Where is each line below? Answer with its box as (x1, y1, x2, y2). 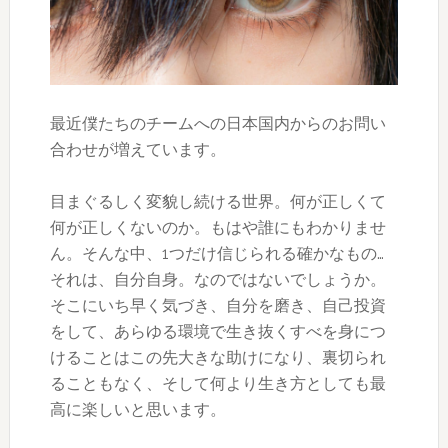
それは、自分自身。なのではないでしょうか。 (49, 269, 386, 289)
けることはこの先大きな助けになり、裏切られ (49, 347, 386, 367)
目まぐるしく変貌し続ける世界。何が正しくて (49, 191, 386, 211)
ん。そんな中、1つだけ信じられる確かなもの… (49, 243, 384, 263)
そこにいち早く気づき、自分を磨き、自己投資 (49, 295, 386, 315)
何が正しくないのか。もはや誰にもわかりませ (49, 217, 386, 237)
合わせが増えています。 (49, 139, 226, 159)
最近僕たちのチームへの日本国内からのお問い (49, 113, 386, 133)
